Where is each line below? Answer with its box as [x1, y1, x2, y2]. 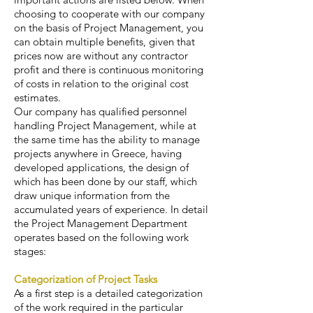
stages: [14, 245, 46, 258]
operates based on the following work [14, 231, 189, 244]
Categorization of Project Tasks [14, 272, 157, 286]
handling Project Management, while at [14, 119, 196, 132]
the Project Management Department [14, 217, 187, 230]
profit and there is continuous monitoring [14, 63, 203, 76]
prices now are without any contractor [14, 49, 188, 62]
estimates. [14, 91, 61, 104]
